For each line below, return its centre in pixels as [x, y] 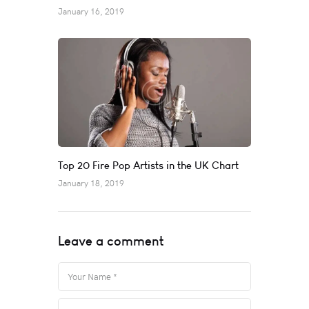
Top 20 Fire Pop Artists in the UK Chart [148, 165]
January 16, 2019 [91, 11]
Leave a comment [111, 241]
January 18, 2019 [91, 182]
